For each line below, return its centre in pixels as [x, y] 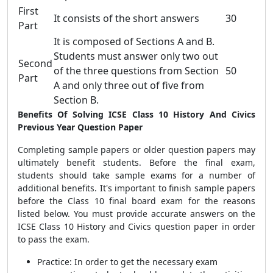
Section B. [76, 100]
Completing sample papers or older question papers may [136, 150]
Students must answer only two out [136, 56]
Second [35, 63]
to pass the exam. [54, 239]
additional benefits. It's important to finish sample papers [136, 188]
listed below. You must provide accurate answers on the [136, 214]
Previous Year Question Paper [80, 127]
